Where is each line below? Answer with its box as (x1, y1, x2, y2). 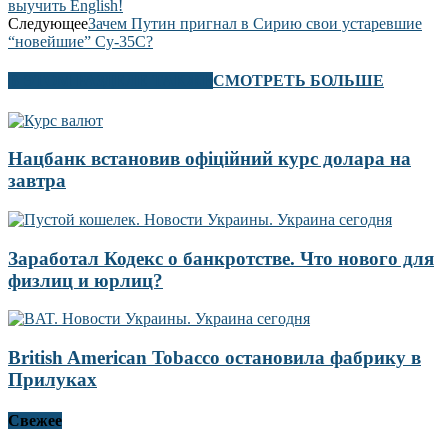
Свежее (8, 412, 62, 430)
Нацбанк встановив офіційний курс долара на (8, 148, 411, 170)
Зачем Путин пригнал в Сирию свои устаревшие (88, 15, 422, 33)
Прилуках (8, 369, 97, 391)
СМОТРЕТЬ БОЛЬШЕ (213, 72, 384, 90)
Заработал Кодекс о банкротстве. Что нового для (8, 247, 434, 269)
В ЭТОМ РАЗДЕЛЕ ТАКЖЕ (8, 72, 213, 90)
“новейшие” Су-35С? (8, 33, 153, 51)
